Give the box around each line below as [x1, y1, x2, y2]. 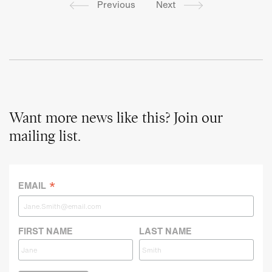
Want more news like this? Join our [9, 109, 223, 127]
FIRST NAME [18, 223, 73, 237]
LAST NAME [139, 223, 192, 237]
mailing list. [9, 127, 81, 145]
